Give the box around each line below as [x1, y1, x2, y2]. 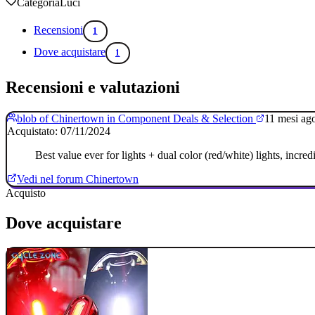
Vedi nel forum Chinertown [17, 173, 139, 186]
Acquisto [6, 187, 46, 200]
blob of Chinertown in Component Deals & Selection [17, 112, 256, 125]
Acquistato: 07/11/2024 [7, 125, 110, 138]
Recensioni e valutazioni [6, 78, 180, 97]
